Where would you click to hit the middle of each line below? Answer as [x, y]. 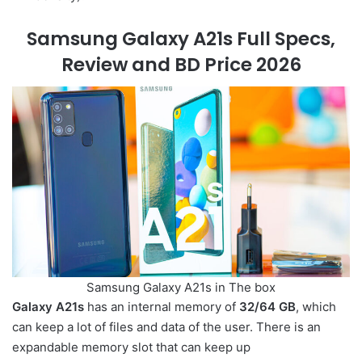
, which [316, 307]
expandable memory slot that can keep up [131, 347]
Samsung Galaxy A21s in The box [181, 287]
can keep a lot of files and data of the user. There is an [166, 327]
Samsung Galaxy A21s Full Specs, [181, 38]
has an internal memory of [162, 307]
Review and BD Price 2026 [181, 64]
